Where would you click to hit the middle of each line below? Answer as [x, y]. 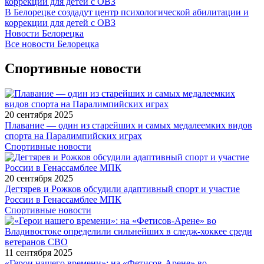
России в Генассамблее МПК [63, 200]
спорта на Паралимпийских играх [73, 136]
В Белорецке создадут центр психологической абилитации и [127, 12]
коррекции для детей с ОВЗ [60, 22]
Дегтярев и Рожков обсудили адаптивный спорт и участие [122, 189]
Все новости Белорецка [52, 44]
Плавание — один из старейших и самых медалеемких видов [128, 126]
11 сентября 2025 [39, 253]
